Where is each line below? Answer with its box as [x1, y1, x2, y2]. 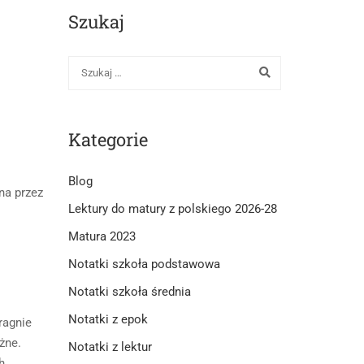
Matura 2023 [67, 228, 136, 244]
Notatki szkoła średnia [67, 284, 191, 299]
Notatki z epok [67, 311, 148, 327]
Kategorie [67, 127, 148, 151]
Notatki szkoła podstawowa [67, 256, 220, 271]
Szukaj [67, 10, 124, 33]
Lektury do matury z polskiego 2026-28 [67, 201, 277, 216]
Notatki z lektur [67, 339, 152, 354]
